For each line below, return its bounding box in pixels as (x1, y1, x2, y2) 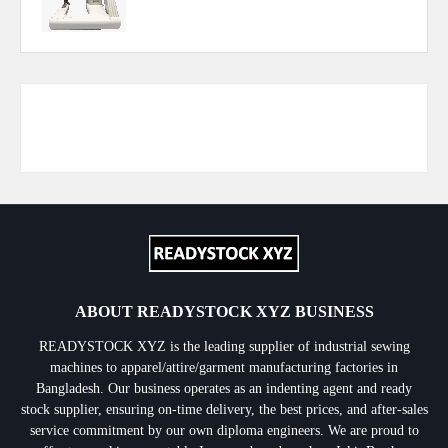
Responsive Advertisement (151, 120, 297, 135)
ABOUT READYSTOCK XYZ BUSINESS (74, 303, 374, 320)
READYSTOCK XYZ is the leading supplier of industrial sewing (38, 339, 410, 354)
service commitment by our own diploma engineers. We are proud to (29, 423, 419, 438)
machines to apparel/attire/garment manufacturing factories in (50, 360, 398, 375)
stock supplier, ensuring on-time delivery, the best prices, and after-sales (20, 402, 428, 417)
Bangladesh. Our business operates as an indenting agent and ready (36, 381, 412, 396)
